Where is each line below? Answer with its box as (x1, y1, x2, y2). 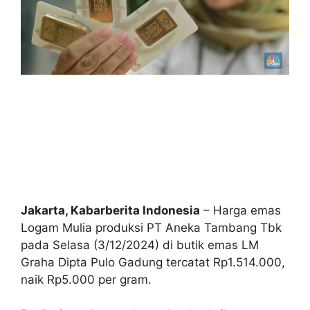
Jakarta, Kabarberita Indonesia (21, 203, 200, 217)
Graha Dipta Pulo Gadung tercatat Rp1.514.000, (21, 255, 285, 269)
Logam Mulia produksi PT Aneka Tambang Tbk (21, 220, 282, 235)
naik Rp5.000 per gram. (21, 272, 152, 286)
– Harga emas (200, 203, 281, 217)
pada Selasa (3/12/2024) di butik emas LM (21, 237, 259, 252)
